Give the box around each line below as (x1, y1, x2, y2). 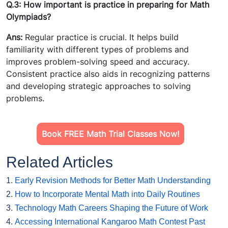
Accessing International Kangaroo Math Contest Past (15, 217, 205, 226)
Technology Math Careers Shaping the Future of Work (15, 204, 208, 213)
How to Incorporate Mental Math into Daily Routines (15, 190, 200, 199)
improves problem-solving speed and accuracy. (6, 56, 189, 67)
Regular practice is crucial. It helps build (22, 32, 179, 43)
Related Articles (6, 154, 113, 171)
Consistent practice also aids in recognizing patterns (6, 69, 210, 79)
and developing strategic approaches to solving (6, 81, 191, 92)
